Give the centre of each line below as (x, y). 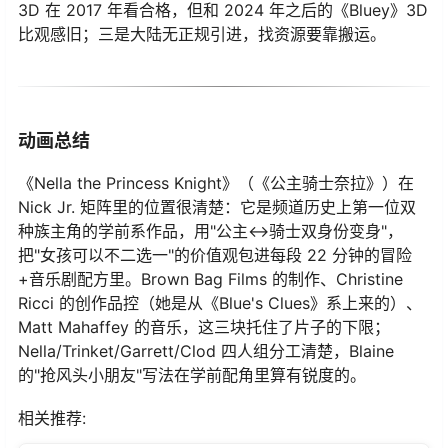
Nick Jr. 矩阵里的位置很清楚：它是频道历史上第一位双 (217, 206)
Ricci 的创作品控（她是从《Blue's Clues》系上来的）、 (220, 302)
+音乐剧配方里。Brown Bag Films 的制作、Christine (210, 278)
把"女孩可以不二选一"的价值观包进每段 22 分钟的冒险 (215, 254)
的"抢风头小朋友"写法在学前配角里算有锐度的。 (192, 374)
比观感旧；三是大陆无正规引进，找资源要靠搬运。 (202, 33)
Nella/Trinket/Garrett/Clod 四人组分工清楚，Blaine (206, 350)
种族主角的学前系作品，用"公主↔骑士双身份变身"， (210, 230)
